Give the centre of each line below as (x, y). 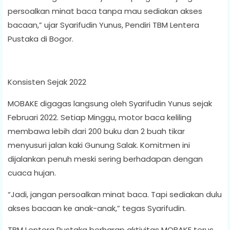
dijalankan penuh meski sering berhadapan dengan (105, 159)
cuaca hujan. (32, 172)
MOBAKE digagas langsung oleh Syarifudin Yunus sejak (110, 103)
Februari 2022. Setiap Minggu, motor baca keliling (100, 117)
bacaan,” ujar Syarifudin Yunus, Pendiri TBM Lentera (103, 25)
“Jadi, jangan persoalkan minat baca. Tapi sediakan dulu (115, 194)
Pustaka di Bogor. (41, 39)
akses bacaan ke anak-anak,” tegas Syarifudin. (97, 208)
